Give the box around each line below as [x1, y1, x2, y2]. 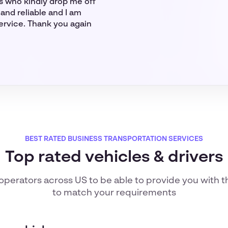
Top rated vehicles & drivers [5, 149, 223, 165]
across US [43, 176, 87, 185]
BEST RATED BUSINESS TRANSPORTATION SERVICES [25, 135, 203, 142]
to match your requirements [52, 188, 176, 197]
